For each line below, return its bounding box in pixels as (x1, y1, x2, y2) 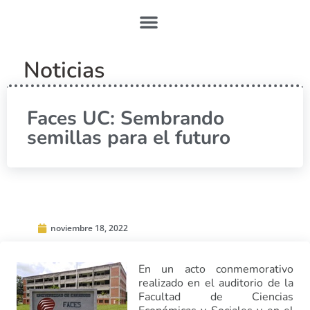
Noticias (24, 55, 104, 85)
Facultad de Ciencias (138, 289, 293, 304)
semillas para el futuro (27, 125, 230, 151)
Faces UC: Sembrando (27, 105, 224, 131)
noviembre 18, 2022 (51, 222, 128, 234)
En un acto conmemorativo (138, 262, 293, 277)
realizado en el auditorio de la (138, 275, 293, 291)
